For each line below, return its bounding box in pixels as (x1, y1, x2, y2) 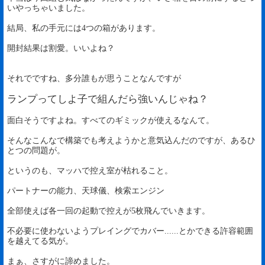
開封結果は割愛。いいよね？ (7, 44, 115, 53)
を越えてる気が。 (7, 237, 73, 245)
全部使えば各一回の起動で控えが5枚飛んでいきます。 (7, 206, 210, 215)
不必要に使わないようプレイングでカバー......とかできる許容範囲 (7, 227, 253, 235)
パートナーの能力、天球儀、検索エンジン (7, 186, 164, 195)
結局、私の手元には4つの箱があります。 (7, 24, 160, 33)
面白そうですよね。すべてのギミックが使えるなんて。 (7, 116, 214, 125)
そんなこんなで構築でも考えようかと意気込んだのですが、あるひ (7, 136, 256, 145)
